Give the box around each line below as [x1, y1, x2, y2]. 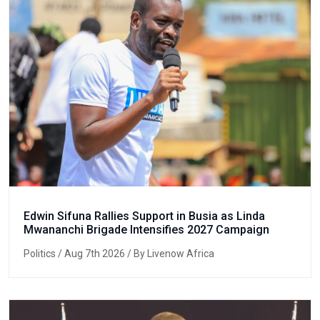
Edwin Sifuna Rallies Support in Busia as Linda [24, 209, 265, 224]
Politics [24, 248, 58, 260]
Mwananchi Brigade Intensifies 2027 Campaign [24, 223, 269, 237]
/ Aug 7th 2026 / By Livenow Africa [58, 248, 214, 260]
